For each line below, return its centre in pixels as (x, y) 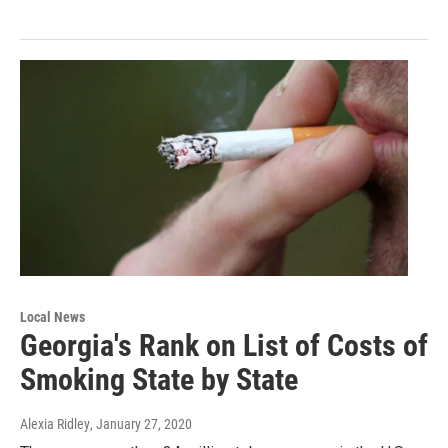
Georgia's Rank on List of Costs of (224, 346)
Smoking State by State (159, 380)
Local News (52, 317)
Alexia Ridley (55, 424)
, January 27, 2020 (141, 424)
